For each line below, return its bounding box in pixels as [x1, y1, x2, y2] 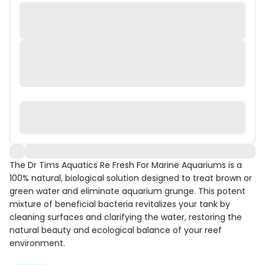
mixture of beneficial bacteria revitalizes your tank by [9, 198, 230, 210]
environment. [9, 237, 65, 249]
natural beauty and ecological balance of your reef [9, 224, 222, 236]
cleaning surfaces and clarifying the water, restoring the [9, 211, 242, 223]
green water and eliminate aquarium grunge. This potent [9, 185, 245, 197]
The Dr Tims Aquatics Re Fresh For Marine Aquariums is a [9, 159, 242, 171]
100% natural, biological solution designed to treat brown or [9, 172, 252, 184]
